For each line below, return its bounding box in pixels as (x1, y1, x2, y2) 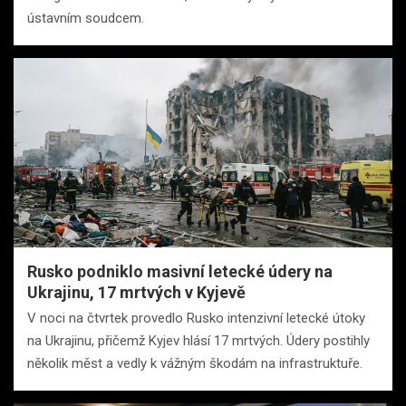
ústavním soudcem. (27, 10, 144, 27)
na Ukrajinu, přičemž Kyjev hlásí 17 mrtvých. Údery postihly (27, 333, 370, 350)
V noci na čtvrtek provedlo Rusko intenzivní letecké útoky (27, 310, 365, 327)
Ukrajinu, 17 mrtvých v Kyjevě (27, 283, 246, 303)
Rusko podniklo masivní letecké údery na (27, 262, 333, 282)
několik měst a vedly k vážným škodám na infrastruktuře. (27, 355, 362, 372)
